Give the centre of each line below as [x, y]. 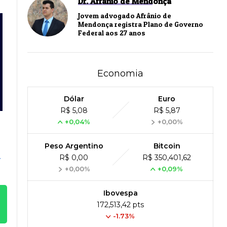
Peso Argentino [74, 146]
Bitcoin [167, 146]
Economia [120, 74]
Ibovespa [120, 193]
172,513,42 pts [120, 205]
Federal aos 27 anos [112, 33]
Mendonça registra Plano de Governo [141, 24]
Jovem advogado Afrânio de [125, 16]
